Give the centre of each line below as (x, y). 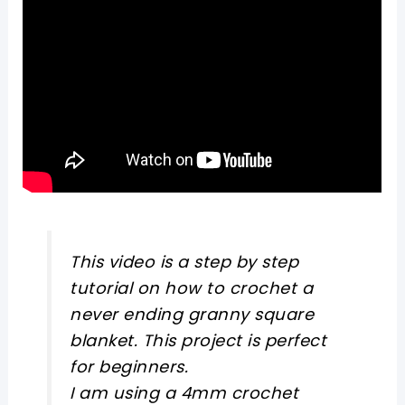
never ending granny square (192, 315)
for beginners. (129, 367)
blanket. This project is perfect (198, 341)
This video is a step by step (184, 262)
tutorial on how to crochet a (192, 288)
